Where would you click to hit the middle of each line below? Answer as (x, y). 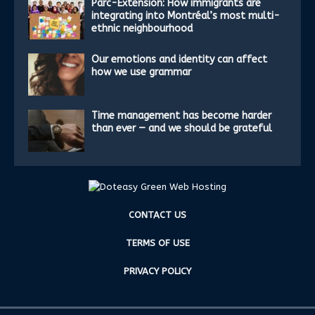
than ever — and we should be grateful (182, 128)
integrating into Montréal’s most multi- (186, 15)
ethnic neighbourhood (142, 28)
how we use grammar (141, 72)
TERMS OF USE (157, 243)
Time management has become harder (181, 115)
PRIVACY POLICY (157, 271)
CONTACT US (157, 214)
